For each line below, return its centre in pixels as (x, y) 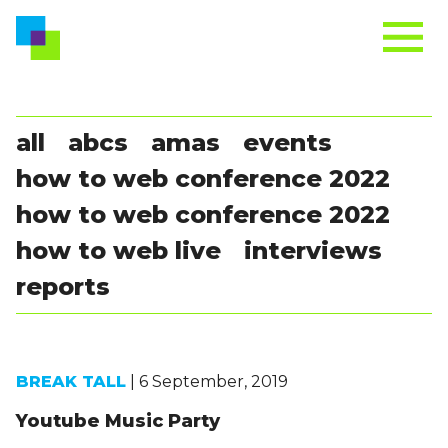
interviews (313, 250)
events (287, 142)
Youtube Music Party (118, 421)
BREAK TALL (71, 381)
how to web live (118, 250)
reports (63, 286)
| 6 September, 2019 (207, 381)
